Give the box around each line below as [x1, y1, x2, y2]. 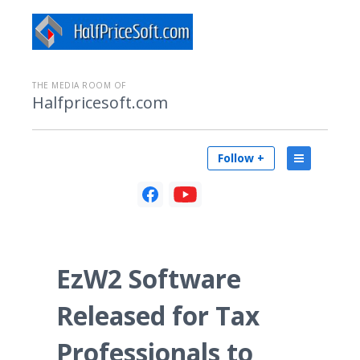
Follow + [218, 150, 264, 166]
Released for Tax [56, 298, 260, 333]
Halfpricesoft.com [32, 92, 168, 113]
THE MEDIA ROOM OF [32, 80, 126, 91]
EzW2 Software [56, 261, 241, 296]
